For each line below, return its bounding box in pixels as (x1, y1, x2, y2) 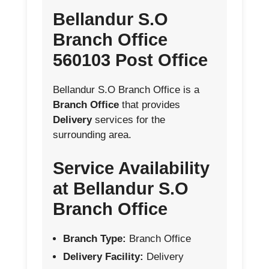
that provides (119, 99, 180, 110)
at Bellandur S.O (53, 178, 189, 198)
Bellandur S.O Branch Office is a (53, 84, 199, 95)
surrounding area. (53, 129, 131, 141)
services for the (92, 114, 165, 125)
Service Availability (53, 158, 210, 178)
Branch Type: (63, 232, 126, 244)
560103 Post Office (53, 50, 208, 70)
